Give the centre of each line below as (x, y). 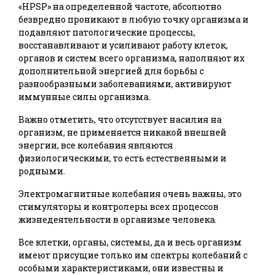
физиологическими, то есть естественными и (122, 158)
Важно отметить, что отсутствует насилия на (120, 120)
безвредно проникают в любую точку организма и (134, 20)
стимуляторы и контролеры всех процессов (118, 207)
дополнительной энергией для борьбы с (111, 71)
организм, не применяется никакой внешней (122, 133)
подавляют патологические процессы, (107, 33)
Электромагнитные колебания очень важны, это (130, 194)
